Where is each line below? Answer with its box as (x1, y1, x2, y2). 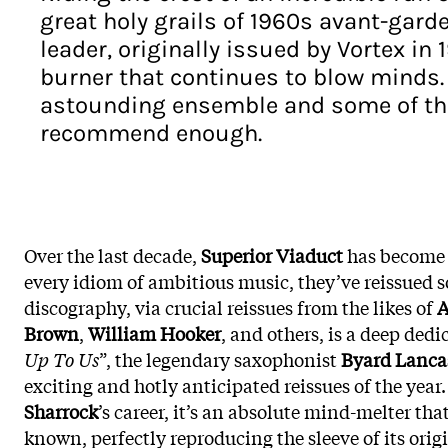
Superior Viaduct (201, 242, 343, 268)
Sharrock (24, 398, 98, 424)
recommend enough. (40, 119, 262, 147)
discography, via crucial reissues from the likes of (24, 294, 437, 320)
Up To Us (24, 346, 99, 372)
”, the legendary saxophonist (99, 346, 341, 372)
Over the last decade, (24, 242, 201, 268)
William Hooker (88, 320, 221, 346)
